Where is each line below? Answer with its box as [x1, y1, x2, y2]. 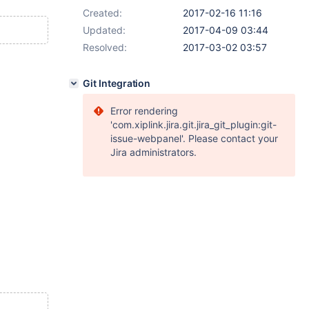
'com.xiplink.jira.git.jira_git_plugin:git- [110, 119, 277, 130]
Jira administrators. [110, 146, 197, 158]
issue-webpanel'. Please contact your [110, 132, 278, 144]
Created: [83, 7, 122, 19]
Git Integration [83, 77, 151, 89]
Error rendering [110, 105, 178, 117]
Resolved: [83, 41, 127, 53]
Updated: [83, 24, 126, 36]
